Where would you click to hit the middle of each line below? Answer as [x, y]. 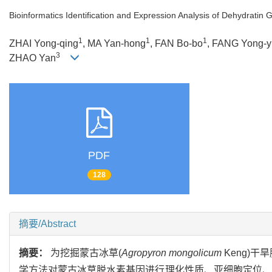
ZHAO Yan [32, 58]
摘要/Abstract [47, 223]
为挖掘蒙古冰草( [86, 253]
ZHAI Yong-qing [44, 43]
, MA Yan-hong [114, 43]
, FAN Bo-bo [176, 43]
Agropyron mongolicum [172, 253]
